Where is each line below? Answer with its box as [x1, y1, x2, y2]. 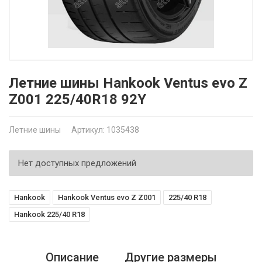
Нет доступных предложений [18, 158, 136, 168]
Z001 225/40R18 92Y [9, 91, 146, 108]
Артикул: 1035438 [71, 125, 139, 135]
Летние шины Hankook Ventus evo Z [9, 75, 247, 91]
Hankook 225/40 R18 [14, 210, 85, 219]
